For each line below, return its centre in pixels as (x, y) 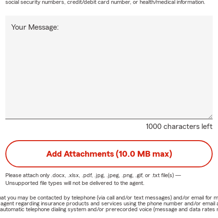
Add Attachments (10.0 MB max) (109, 154)
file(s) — (170, 175)
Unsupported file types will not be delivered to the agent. (75, 183)
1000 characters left (180, 127)
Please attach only (28, 175)
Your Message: (35, 27)
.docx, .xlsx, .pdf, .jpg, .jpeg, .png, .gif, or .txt (105, 175)
